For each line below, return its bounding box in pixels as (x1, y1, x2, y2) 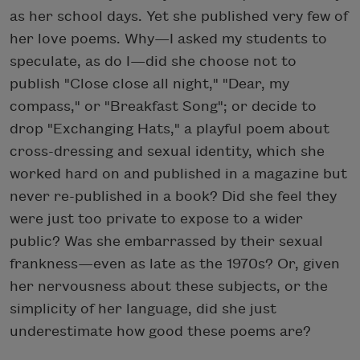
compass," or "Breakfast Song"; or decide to (10, 99, 317, 115)
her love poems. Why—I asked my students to (10, 31, 327, 47)
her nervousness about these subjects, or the (10, 279, 328, 295)
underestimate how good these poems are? (10, 324, 311, 340)
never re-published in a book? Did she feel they (10, 189, 337, 205)
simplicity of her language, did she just (10, 301, 276, 317)
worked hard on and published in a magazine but (10, 166, 347, 182)
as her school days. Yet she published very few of (10, 9, 348, 25)
